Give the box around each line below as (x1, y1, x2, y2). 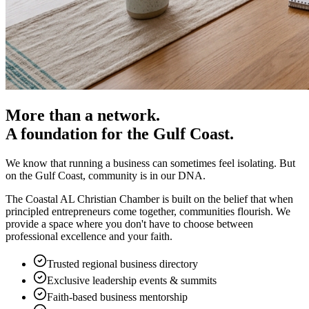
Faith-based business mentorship (47, 291, 188, 303)
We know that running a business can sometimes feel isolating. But (6, 157, 295, 170)
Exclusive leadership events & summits (47, 275, 217, 287)
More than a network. (6, 106, 160, 125)
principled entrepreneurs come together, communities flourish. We (6, 206, 290, 218)
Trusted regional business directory (47, 258, 198, 270)
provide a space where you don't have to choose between (6, 218, 253, 230)
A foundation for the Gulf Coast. (6, 125, 234, 143)
